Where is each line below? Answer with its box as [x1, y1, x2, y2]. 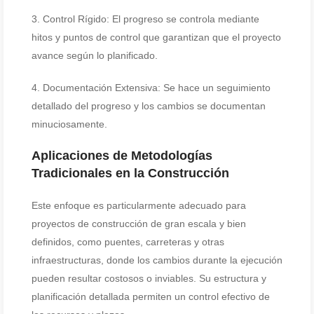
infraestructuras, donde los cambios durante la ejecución [32, 254, 282, 266]
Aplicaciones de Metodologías [32, 149, 212, 163]
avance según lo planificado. [32, 50, 158, 61]
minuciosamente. [32, 118, 107, 130]
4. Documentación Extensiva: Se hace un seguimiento [32, 82, 271, 93]
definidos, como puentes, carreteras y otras [32, 236, 224, 247]
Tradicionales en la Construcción [32, 166, 229, 180]
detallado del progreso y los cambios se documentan [32, 100, 266, 111]
